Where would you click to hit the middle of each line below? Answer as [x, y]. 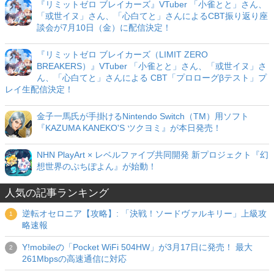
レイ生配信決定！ [39, 90]
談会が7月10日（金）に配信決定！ [104, 28]
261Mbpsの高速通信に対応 [74, 259]
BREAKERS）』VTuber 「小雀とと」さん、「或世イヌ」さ [152, 66]
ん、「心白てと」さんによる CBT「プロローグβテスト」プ [152, 78]
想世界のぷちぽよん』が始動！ [97, 167]
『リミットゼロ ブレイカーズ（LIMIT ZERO [122, 55]
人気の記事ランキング [57, 193]
